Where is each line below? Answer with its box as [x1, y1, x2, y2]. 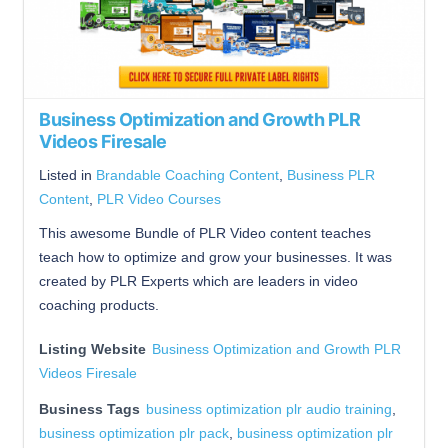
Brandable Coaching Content [96, 167, 279, 184]
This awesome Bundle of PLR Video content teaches [39, 225, 371, 242]
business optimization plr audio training [146, 401, 392, 418]
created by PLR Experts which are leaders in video [39, 273, 358, 290]
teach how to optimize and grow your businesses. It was [39, 249, 392, 266]
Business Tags [39, 401, 140, 418]
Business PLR [287, 167, 375, 184]
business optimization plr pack [39, 425, 229, 442]
